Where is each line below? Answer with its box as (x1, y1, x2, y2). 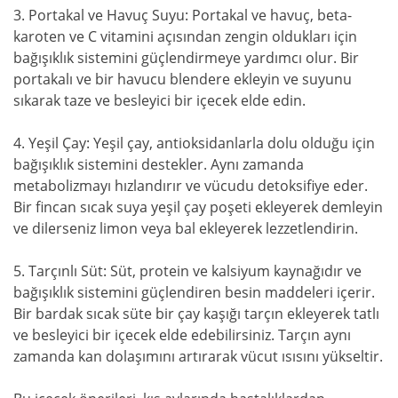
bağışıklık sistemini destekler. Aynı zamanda (13, 155, 304, 175)
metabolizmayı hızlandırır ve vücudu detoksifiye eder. (13, 176, 368, 196)
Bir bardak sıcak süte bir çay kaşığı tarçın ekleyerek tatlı (13, 304, 379, 324)
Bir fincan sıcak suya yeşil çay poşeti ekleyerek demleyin (13, 197, 383, 218)
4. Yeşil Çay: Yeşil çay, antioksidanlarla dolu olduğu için (13, 133, 375, 154)
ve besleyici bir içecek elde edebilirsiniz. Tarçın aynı (13, 325, 351, 346)
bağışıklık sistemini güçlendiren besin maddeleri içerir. (13, 283, 375, 303)
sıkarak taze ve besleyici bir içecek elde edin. (13, 91, 306, 111)
